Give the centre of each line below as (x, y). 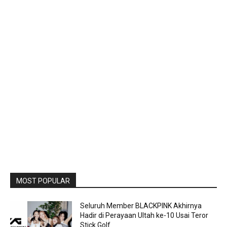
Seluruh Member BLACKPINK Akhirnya (141, 206)
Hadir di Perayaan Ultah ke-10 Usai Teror (144, 216)
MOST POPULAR (43, 181)
